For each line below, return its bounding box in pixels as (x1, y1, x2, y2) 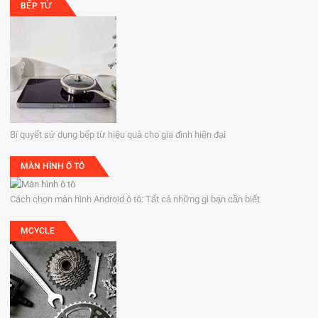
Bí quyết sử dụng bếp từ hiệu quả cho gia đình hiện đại (10, 128, 226, 140)
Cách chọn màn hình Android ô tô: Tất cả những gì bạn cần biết (10, 193, 261, 204)
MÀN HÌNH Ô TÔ (21, 160, 85, 171)
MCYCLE (21, 225, 55, 236)
